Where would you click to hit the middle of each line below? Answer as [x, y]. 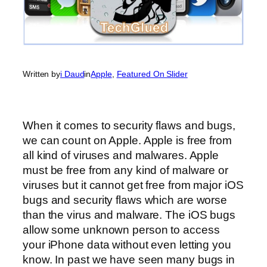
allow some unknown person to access [121, 229]
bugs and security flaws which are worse [125, 200]
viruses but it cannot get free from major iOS [133, 185]
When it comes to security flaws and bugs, [129, 125]
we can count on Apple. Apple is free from [127, 140]
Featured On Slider [152, 74]
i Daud [72, 74]
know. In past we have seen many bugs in [129, 259]
